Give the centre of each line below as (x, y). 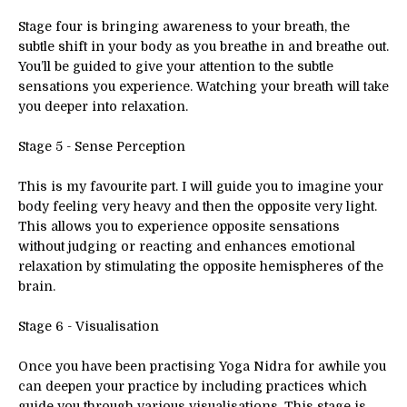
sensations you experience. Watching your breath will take (203, 86)
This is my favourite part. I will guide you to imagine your (201, 186)
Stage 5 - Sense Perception (102, 146)
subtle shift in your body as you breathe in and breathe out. (203, 46)
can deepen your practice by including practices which (193, 386)
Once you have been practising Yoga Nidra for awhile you (202, 366)
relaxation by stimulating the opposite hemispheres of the (201, 266)
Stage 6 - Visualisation (89, 326)
